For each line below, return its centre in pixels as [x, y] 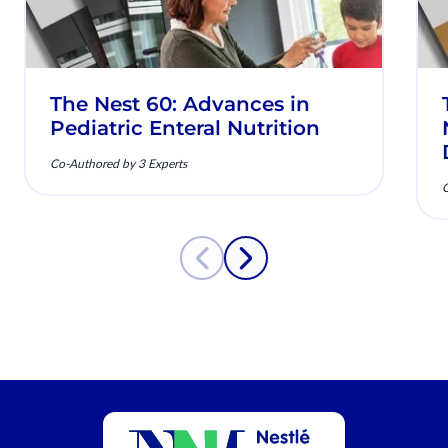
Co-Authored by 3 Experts [118, 163]
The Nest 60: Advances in [179, 104]
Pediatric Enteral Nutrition [184, 128]
